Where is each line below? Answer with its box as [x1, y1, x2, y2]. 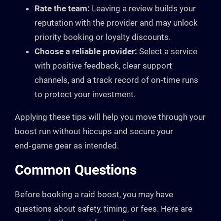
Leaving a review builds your [90, 3, 196, 14]
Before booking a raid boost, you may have [15, 189, 173, 200]
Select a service [137, 46, 197, 57]
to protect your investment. [35, 89, 136, 100]
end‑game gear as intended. [15, 141, 119, 151]
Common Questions [15, 162, 137, 179]
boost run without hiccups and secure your [15, 126, 173, 137]
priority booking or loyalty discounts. [35, 32, 171, 42]
